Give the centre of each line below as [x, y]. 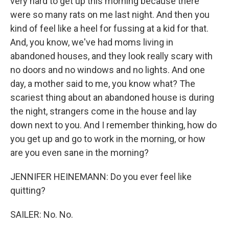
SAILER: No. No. [42, 214]
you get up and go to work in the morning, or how [108, 139]
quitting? [28, 190]
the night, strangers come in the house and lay [104, 111]
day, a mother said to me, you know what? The [103, 84]
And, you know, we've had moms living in [92, 42]
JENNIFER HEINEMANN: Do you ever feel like [101, 177]
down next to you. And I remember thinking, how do [113, 125]
